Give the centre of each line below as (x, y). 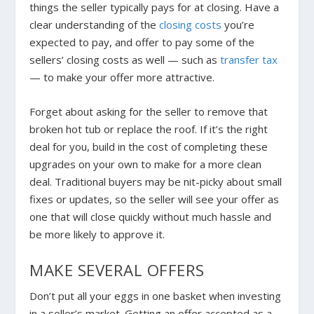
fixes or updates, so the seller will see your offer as (155, 199)
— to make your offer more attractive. (122, 77)
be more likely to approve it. (97, 234)
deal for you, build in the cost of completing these (149, 147)
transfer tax (249, 60)
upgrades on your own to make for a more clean (146, 164)
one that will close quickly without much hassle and (151, 217)
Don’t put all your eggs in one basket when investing (156, 296)
